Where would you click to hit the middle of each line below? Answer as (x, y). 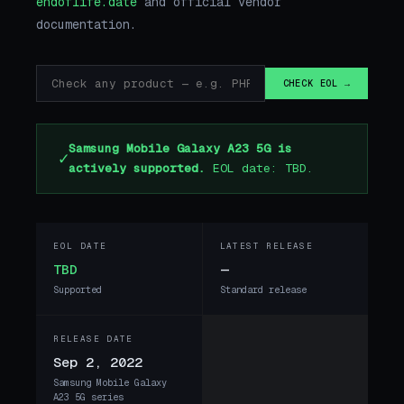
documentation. (87, 24)
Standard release (263, 289)
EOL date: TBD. (260, 169)
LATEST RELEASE (266, 247)
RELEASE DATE (93, 340)
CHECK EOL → (317, 83)
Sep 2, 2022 (98, 362)
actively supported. (137, 169)
